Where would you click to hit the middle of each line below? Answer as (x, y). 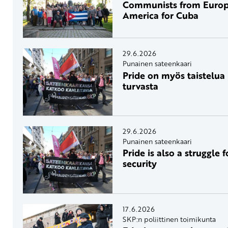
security (139, 164)
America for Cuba (160, 16)
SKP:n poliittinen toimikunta (169, 219)
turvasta (141, 86)
